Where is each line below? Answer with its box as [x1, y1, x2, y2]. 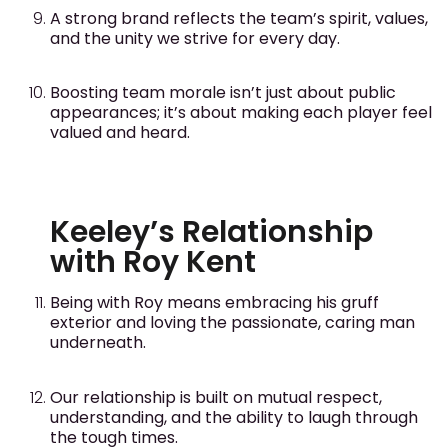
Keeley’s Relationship [50, 211, 373, 254]
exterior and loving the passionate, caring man [50, 311, 415, 335]
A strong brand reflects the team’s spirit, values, [50, 6, 428, 30]
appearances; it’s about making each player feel [50, 101, 432, 124]
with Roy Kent [50, 241, 256, 284]
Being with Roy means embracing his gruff [50, 291, 379, 315]
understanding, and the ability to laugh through [50, 405, 418, 429]
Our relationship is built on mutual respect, [50, 385, 382, 409]
